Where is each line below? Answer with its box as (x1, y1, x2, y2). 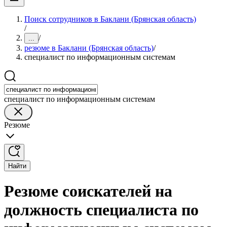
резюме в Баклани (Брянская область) (24, 44, 154, 52)
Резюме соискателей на (4, 182, 172, 201)
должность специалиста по (4, 201, 199, 219)
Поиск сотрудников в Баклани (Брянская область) (24, 15, 196, 23)
